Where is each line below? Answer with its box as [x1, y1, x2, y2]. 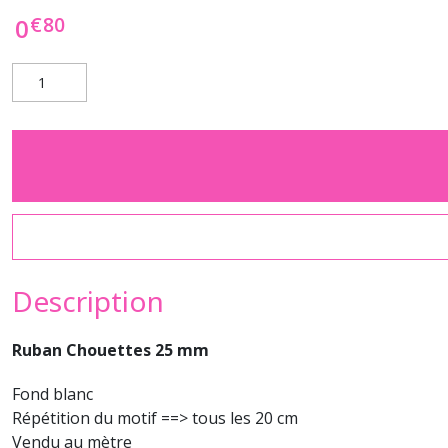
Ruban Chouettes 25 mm [12, 339, 209, 361]
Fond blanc [12, 383, 93, 405]
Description [12, 282, 164, 320]
